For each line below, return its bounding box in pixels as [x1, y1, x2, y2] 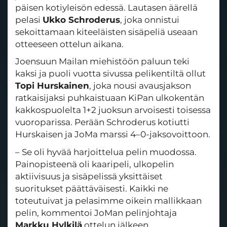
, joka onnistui [120, 14, 179, 25]
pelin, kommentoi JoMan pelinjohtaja [15, 207, 177, 218]
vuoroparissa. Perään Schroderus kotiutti [15, 117, 190, 128]
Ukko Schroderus [43, 14, 120, 25]
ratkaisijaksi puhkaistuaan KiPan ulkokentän [15, 93, 204, 103]
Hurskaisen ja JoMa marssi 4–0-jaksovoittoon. [15, 129, 210, 140]
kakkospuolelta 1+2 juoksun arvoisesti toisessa [15, 105, 211, 116]
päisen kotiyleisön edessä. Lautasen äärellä [15, 2, 198, 13]
